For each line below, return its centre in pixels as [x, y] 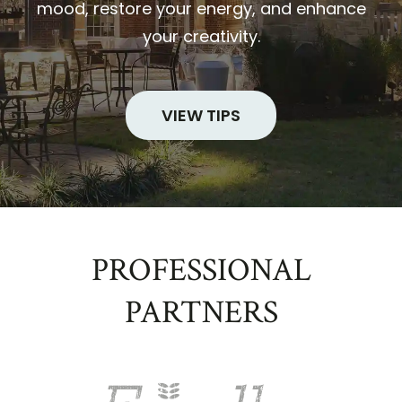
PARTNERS [201, 313]
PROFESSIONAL [201, 271]
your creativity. [201, 37]
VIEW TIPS [201, 116]
